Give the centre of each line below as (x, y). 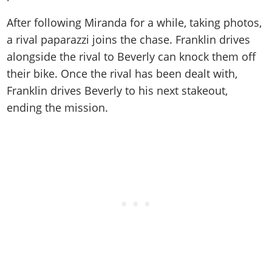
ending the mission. (58, 108)
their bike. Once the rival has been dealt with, (122, 74)
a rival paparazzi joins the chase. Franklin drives (129, 40)
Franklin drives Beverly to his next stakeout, (117, 91)
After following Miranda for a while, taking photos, (134, 23)
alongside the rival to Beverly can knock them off (131, 57)
